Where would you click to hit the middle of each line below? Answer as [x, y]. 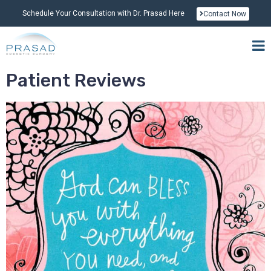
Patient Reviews [76, 80]
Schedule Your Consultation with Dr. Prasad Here [103, 13]
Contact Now [224, 14]
